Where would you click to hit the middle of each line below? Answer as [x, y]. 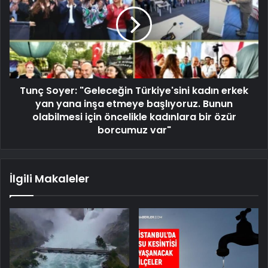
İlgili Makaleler [49, 178]
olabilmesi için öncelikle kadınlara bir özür [134, 117]
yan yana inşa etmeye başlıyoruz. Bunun [134, 103]
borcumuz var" [134, 130]
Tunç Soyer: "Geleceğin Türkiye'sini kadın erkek [134, 90]
